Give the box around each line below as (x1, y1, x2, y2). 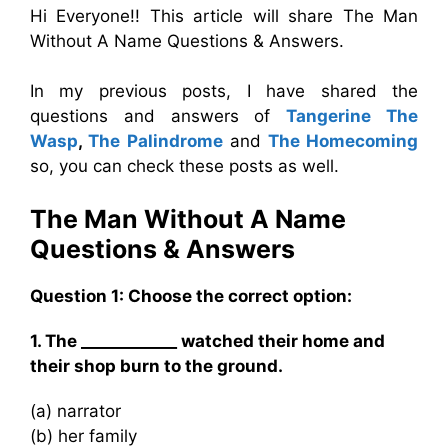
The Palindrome (88, 130, 223, 151)
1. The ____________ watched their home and (30, 331, 385, 351)
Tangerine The (286, 105, 419, 126)
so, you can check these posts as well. (30, 155, 339, 176)
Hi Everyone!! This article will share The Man (30, 5, 418, 26)
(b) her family (30, 426, 137, 446)
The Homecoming (267, 130, 419, 151)
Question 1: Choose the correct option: (30, 286, 352, 306)
